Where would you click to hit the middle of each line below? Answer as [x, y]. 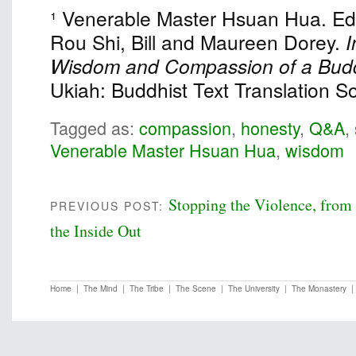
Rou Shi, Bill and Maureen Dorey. [195, 42]
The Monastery [319, 289]
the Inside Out [96, 230]
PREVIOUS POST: [109, 205]
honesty [270, 127]
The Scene [196, 289]
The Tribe [147, 289]
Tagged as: [95, 127]
